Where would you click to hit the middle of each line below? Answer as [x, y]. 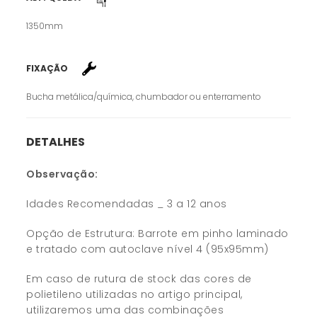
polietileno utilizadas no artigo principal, [134, 294]
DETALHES [56, 142]
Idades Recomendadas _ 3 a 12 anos [127, 203]
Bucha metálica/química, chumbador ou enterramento [144, 97]
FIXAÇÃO [47, 69]
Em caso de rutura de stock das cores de [139, 278]
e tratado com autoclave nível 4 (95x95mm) [148, 249]
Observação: [62, 174]
